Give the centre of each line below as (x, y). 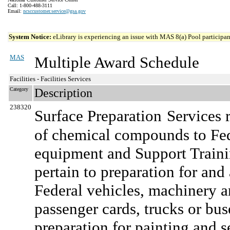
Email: (15, 11)
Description (63, 93)
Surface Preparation (98, 116)
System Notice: (31, 37)
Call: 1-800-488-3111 (30, 5)
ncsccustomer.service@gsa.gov (54, 11)
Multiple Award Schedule (117, 62)
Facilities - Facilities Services (50, 79)
